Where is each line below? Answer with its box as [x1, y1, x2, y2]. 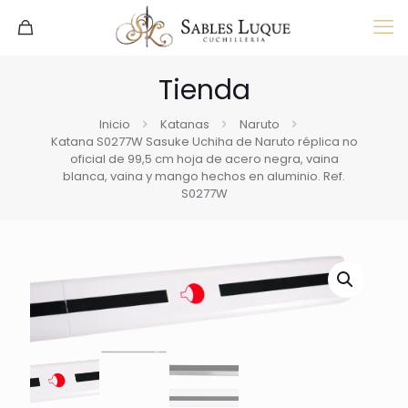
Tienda [158, 71, 250, 109]
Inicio [98, 116, 130, 133]
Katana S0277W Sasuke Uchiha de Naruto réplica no [50, 133, 358, 150]
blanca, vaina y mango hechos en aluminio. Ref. [63, 168, 345, 185]
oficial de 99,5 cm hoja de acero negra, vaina [69, 150, 339, 168]
